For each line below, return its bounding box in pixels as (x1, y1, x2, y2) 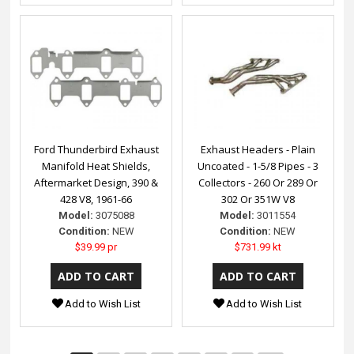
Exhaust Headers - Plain (200, 142, 315, 157)
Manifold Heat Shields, (42, 159, 151, 174)
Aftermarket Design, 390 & (34, 175, 159, 190)
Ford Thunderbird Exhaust (33, 142, 159, 157)
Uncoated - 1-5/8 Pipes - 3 (197, 159, 318, 174)
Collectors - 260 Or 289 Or (198, 175, 318, 190)
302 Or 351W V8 (220, 192, 295, 207)
